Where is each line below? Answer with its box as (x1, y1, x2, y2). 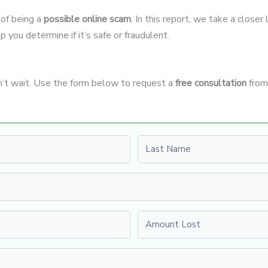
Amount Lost (137, 211, 193, 224)
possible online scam (44, 13, 131, 26)
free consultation (175, 76, 246, 90)
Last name (137, 135, 181, 149)
